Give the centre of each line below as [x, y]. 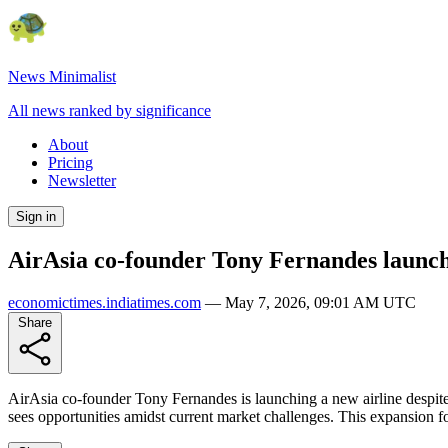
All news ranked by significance [109, 110]
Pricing [70, 162]
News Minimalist [62, 76]
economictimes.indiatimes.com [104, 302]
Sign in [36, 216]
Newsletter [82, 180]
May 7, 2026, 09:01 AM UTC [320, 302]
